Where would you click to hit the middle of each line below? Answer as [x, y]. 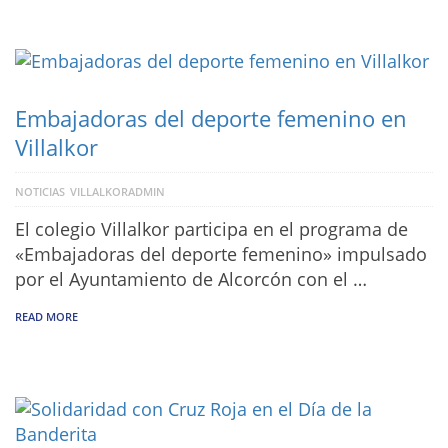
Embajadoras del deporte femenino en [211, 118]
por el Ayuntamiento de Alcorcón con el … [191, 279]
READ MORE [46, 317]
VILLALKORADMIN [117, 192]
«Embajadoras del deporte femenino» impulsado [221, 254]
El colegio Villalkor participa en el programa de [211, 229]
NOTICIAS [40, 192]
